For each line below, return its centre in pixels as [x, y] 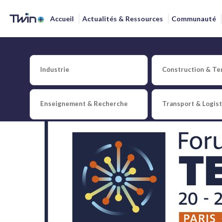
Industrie [55, 69]
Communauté [194, 19]
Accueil [62, 19]
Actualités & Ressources [122, 19]
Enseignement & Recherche [84, 103]
